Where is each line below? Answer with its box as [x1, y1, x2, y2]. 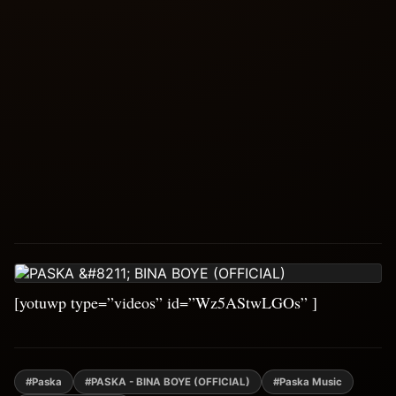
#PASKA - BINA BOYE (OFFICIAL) [85, 376, 250, 388]
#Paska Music [273, 376, 342, 388]
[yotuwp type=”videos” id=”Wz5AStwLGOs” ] [14, 292, 317, 313]
